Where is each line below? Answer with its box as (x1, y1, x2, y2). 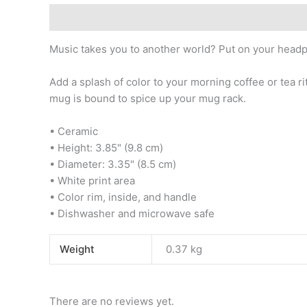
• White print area (49, 173, 135, 187)
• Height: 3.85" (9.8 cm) (49, 140, 163, 154)
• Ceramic (49, 124, 98, 138)
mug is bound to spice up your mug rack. (49, 91, 246, 105)
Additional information (120, 10, 232, 24)
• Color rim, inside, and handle (49, 190, 197, 204)
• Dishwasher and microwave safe (49, 206, 214, 220)
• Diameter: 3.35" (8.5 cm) (49, 157, 176, 171)
